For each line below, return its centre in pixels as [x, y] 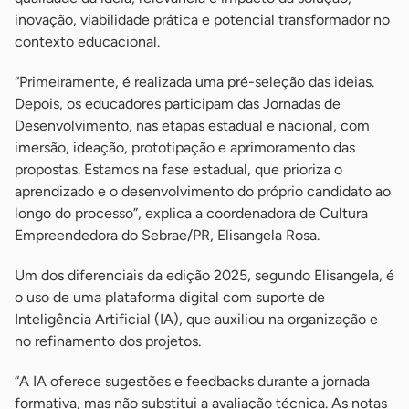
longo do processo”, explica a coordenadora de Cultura [191, 213]
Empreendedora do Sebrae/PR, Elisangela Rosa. [167, 235]
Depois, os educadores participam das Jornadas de [178, 104]
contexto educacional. [87, 42]
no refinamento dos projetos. [108, 341]
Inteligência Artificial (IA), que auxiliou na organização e [196, 319]
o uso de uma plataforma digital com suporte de [170, 297]
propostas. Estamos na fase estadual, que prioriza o [178, 169]
